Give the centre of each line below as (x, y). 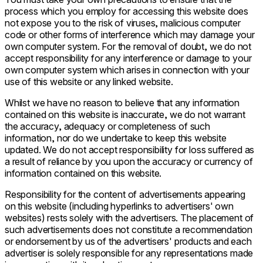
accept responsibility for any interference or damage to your (128, 58)
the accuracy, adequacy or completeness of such (107, 127)
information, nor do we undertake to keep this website (116, 138)
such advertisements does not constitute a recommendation (129, 230)
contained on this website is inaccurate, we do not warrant (125, 115)
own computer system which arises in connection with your (127, 70)
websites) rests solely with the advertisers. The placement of (129, 218)
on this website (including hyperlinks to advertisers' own (119, 206)
